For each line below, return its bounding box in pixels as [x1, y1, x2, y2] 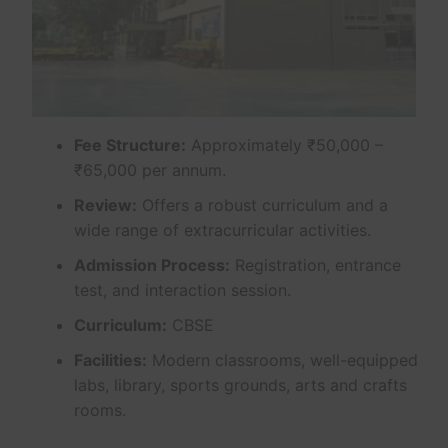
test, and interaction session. [73, 279, 291, 300]
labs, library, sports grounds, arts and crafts [73, 374, 407, 395]
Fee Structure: [73, 134, 186, 155]
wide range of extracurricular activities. [73, 219, 371, 240]
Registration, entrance [229, 254, 401, 275]
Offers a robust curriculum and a [136, 194, 388, 215]
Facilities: [73, 349, 147, 370]
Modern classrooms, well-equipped [146, 349, 418, 370]
